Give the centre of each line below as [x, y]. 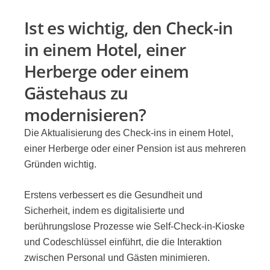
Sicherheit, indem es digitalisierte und [104, 211]
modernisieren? [85, 114]
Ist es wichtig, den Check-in [129, 27]
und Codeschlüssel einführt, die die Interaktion [123, 242]
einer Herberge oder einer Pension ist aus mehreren [135, 148]
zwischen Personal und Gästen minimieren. [117, 258]
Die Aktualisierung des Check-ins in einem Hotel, [129, 133]
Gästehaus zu [76, 93]
